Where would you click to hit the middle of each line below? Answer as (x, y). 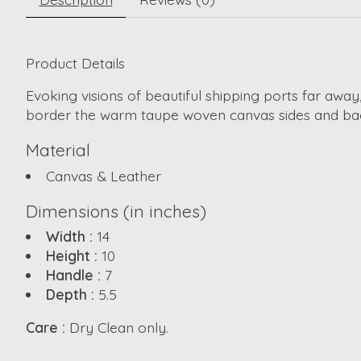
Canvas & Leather (103, 175)
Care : (48, 327)
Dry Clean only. (119, 327)
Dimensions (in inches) (116, 211)
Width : (71, 237)
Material (58, 150)
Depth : (72, 295)
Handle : (75, 275)
